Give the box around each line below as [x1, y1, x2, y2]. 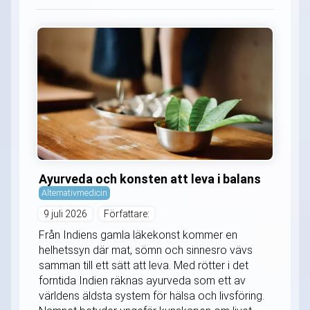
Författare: [104, 208, 149, 219]
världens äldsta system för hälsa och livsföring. [39, 289, 264, 302]
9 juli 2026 [44, 208, 87, 219]
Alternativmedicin [42, 187, 107, 198]
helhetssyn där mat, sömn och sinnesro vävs [39, 243, 253, 257]
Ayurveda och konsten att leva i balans [39, 171, 261, 186]
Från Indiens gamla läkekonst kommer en [39, 228, 237, 241]
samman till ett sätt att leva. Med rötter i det [39, 258, 248, 272]
